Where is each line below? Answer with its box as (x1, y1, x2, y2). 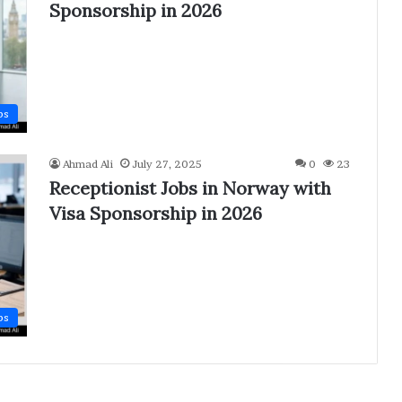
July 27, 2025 (132, 157, 202, 171)
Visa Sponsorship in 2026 (49, 202, 262, 225)
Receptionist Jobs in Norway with (49, 177, 331, 200)
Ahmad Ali (63, 157, 113, 171)
